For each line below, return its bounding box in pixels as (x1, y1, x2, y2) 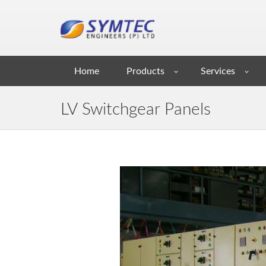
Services (196, 66, 240, 76)
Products (122, 66, 169, 76)
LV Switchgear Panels (61, 101, 211, 118)
